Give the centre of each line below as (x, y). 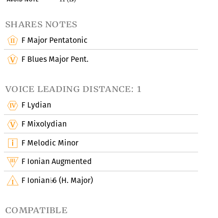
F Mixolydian (44, 124)
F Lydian (36, 105)
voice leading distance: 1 (74, 89)
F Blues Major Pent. (55, 59)
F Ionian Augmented (57, 162)
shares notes (42, 24)
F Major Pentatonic (55, 40)
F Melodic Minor (50, 143)
